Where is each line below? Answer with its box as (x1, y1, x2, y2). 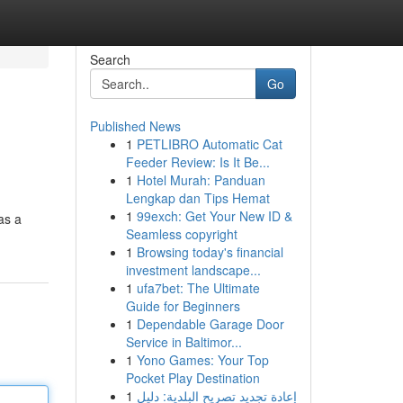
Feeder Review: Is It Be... (125, 153, 270, 171)
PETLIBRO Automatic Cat (136, 135, 282, 153)
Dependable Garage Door (136, 315, 284, 333)
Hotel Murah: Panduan (136, 171, 265, 189)
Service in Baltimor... (125, 333, 242, 351)
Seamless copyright (125, 225, 237, 243)
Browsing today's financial (136, 243, 283, 261)
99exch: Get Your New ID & (136, 207, 292, 225)
